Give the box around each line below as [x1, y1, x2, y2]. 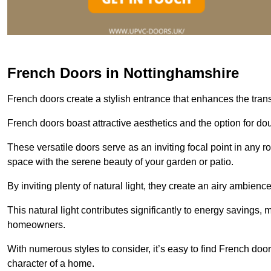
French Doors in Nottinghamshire [7, 64, 239, 81]
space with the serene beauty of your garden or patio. [7, 156, 233, 167]
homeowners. [7, 219, 65, 230]
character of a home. [7, 258, 94, 269]
